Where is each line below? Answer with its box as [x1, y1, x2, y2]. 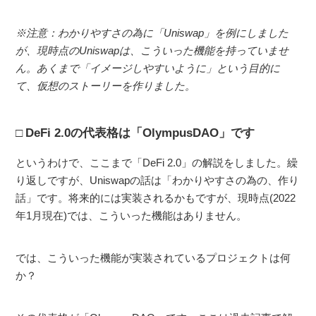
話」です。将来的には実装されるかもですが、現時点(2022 [16, 191, 296, 204]
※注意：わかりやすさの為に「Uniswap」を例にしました [16, 26, 289, 39]
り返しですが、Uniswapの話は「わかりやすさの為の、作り [16, 174, 300, 186]
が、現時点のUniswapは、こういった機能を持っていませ [16, 44, 289, 56]
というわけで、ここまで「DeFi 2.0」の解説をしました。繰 [16, 156, 298, 169]
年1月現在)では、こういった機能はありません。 [16, 209, 248, 221]
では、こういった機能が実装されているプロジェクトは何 [16, 251, 291, 264]
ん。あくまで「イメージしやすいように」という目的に [16, 61, 281, 74]
